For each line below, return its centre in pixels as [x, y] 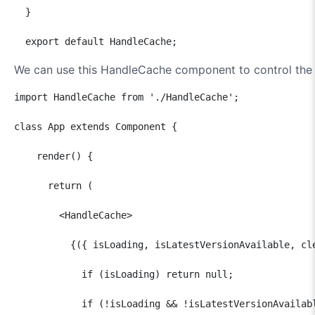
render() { [53, 156]
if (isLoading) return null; [124, 274]
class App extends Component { [96, 126]
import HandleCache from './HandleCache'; [127, 97]
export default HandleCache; [96, 41]
